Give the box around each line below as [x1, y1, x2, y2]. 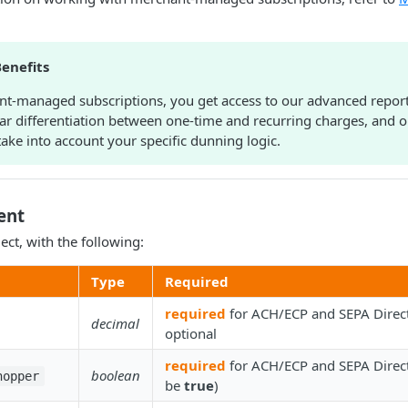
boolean [91, 365, 140, 384]
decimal [91, 313, 139, 332]
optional [165, 323, 217, 342]
